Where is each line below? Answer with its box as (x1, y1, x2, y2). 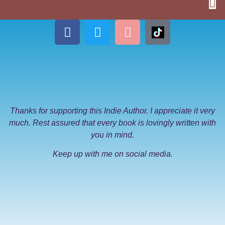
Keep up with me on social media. (52, 150, 173, 159)
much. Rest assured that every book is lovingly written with (9, 118, 216, 127)
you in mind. (91, 130, 134, 139)
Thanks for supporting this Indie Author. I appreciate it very (10, 106, 215, 115)
